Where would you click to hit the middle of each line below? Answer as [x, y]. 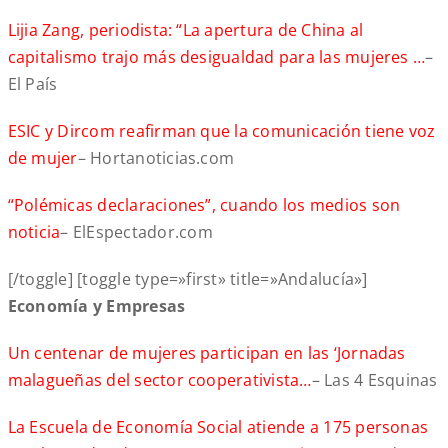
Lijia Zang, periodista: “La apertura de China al [185, 30]
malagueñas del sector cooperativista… [159, 380]
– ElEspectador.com [136, 232]
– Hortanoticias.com [156, 158]
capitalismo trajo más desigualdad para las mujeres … [216, 57]
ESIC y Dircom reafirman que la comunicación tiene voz [221, 131]
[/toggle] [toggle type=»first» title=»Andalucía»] [187, 279]
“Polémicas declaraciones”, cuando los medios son [204, 205]
